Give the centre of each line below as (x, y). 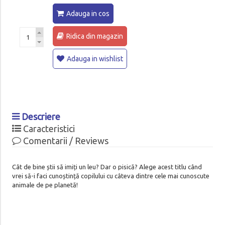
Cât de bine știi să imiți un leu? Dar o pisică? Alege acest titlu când (107, 166)
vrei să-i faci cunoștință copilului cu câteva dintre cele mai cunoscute (110, 176)
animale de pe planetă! (45, 185)
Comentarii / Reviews (65, 140)
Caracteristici (48, 128)
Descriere (40, 116)
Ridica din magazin (94, 36)
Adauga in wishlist (95, 59)
